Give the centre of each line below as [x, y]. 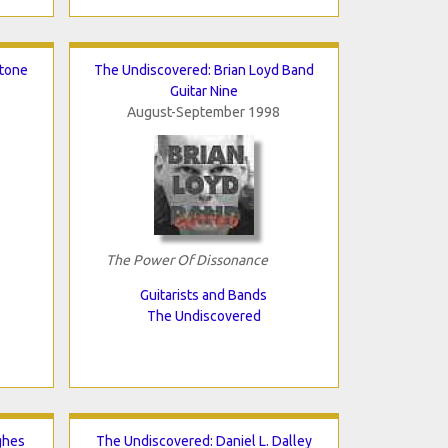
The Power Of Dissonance [186, 259]
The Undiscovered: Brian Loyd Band [203, 69]
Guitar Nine [203, 90]
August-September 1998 [203, 111]
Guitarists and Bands [203, 294]
